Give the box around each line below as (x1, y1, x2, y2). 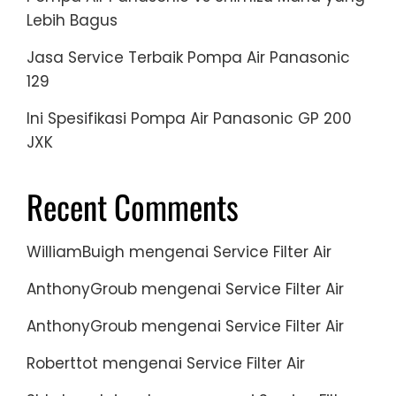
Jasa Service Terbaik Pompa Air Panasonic (27, 47, 350, 69)
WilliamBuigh (27, 241, 125, 263)
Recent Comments (27, 182, 239, 232)
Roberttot (27, 353, 98, 375)
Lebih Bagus (27, 10, 118, 32)
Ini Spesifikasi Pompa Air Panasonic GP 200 (27, 108, 352, 130)
